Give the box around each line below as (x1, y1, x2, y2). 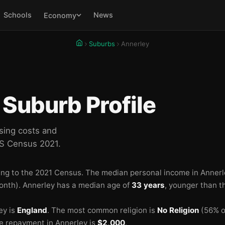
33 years (132, 180, 165, 190)
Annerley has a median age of (23, 180, 132, 190)
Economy (43, 11, 76, 20)
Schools (3, 11, 32, 19)
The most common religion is (51, 205, 157, 215)
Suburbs (89, 40, 115, 48)
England (17, 205, 47, 215)
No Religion (157, 205, 199, 215)
